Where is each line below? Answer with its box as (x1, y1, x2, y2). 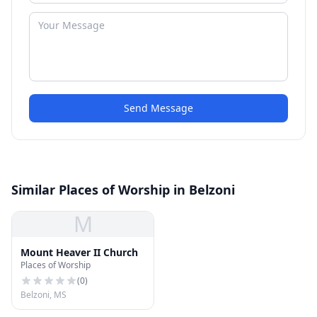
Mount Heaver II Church (21, 246, 138, 259)
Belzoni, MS (21, 289, 67, 301)
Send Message (124, 101, 193, 115)
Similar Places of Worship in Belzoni (11, 181, 235, 198)
